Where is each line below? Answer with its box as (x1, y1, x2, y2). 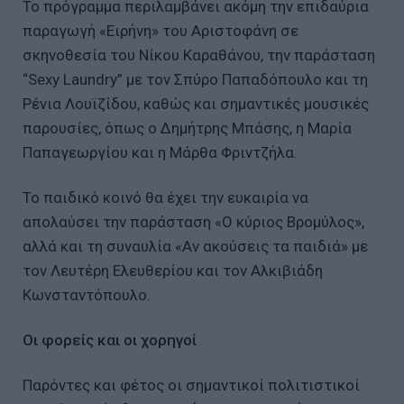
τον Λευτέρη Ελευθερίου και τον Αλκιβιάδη (23, 261, 323, 280)
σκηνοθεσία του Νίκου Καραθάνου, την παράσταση (23, 45, 375, 64)
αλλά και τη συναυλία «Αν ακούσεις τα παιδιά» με (23, 236, 368, 255)
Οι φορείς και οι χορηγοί (23, 330, 197, 349)
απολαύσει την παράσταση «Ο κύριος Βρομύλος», (23, 212, 364, 231)
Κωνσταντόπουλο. (23, 285, 151, 304)
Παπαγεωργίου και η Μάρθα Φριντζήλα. (23, 142, 298, 161)
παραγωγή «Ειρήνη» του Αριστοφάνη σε (23, 21, 298, 40)
